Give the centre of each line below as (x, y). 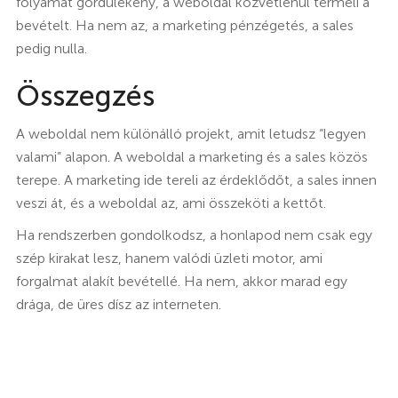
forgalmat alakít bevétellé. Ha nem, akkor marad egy (181, 281)
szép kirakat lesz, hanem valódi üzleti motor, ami (169, 258)
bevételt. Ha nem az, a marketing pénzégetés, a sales (184, 25)
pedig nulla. (51, 48)
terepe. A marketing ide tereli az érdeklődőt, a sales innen (196, 179)
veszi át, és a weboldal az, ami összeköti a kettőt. (171, 203)
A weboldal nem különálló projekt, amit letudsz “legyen (191, 133)
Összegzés (85, 96)
